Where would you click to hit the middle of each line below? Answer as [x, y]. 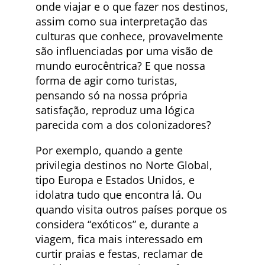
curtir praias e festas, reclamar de [119, 254]
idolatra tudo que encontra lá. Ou [119, 195]
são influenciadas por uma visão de [124, 51]
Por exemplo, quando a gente [109, 151]
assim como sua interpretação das [122, 22]
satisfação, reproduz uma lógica [115, 110]
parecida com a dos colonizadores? [123, 125]
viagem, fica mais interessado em [119, 239]
